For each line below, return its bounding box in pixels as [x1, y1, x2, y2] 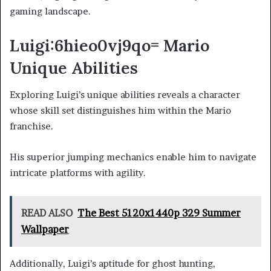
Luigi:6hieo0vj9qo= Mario [10, 34, 209, 56]
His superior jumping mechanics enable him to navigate [10, 151, 256, 163]
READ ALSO [21, 207, 73, 220]
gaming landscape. [10, 5, 91, 17]
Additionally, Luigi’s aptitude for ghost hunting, [10, 258, 215, 270]
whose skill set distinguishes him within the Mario [10, 105, 231, 117]
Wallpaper [21, 223, 69, 236]
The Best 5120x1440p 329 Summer [77, 207, 241, 220]
